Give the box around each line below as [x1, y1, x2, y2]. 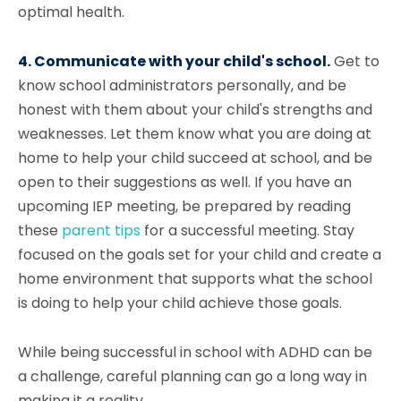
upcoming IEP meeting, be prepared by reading [18, 196, 351, 217]
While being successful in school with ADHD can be [18, 342, 372, 363]
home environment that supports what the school [18, 269, 372, 289]
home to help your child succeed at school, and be [18, 148, 372, 168]
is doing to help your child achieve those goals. [18, 293, 342, 313]
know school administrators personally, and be [18, 75, 346, 96]
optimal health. [18, 2, 124, 22]
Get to [330, 51, 380, 72]
